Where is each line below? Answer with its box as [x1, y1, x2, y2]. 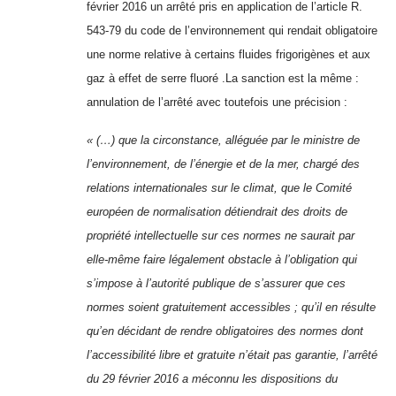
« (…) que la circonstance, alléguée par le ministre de [87, 133, 360, 147]
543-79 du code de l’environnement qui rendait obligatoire [87, 23, 377, 37]
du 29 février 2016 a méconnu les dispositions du [87, 371, 338, 385]
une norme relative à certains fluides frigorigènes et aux [87, 47, 370, 61]
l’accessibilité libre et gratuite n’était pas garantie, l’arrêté [87, 347, 377, 362]
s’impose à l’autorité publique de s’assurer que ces [87, 276, 346, 290]
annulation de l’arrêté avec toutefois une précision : [87, 95, 347, 109]
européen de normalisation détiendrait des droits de [87, 204, 347, 218]
